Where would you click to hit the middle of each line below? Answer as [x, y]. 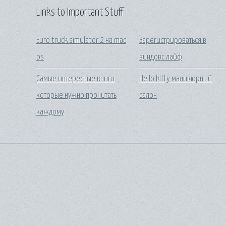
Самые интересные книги [75, 79]
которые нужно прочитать [76, 95]
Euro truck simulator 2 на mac [81, 41]
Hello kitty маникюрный [176, 79]
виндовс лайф [161, 58]
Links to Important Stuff [80, 12]
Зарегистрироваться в [173, 41]
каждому [50, 112]
